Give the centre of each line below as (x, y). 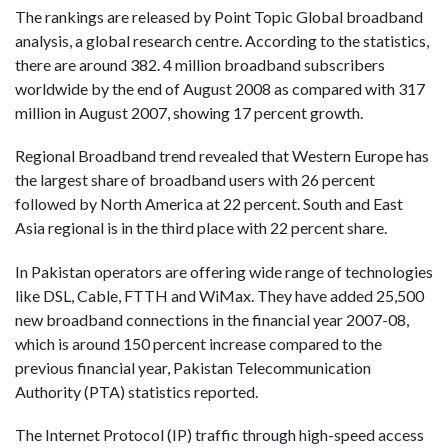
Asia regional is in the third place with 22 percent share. (201, 228)
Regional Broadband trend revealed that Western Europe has (222, 156)
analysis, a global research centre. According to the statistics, (222, 41)
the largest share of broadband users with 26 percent (195, 180)
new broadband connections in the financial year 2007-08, (212, 319)
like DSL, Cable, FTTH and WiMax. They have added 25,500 (219, 295)
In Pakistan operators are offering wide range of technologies (224, 271)
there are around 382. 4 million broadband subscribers (200, 65)
